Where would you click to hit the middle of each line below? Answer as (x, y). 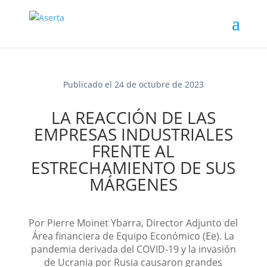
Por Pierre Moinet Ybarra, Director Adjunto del (133, 223)
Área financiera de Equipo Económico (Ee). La (133, 236)
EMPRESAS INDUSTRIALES (133, 134)
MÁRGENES (133, 184)
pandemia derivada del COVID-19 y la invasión (133, 249)
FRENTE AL (133, 151)
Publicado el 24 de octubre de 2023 (133, 84)
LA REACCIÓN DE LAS (133, 117)
